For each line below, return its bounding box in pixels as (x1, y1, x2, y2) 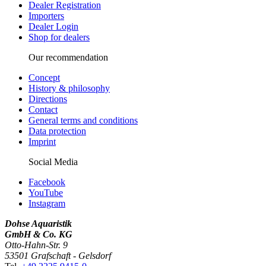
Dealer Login (28, 21, 78, 31)
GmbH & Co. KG (5, 229, 72, 239)
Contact (28, 104, 58, 115)
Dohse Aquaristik (5, 218, 72, 229)
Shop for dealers (28, 31, 90, 42)
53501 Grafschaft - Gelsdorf (5, 250, 111, 261)
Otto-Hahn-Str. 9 (5, 239, 68, 250)
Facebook (28, 176, 65, 187)
